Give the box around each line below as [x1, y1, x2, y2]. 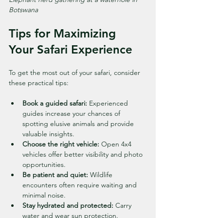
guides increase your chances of [22, 109, 122, 118]
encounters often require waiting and [22, 180, 139, 189]
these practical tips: [9, 78, 69, 87]
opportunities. [22, 160, 66, 169]
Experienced [87, 98, 130, 108]
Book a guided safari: [22, 98, 87, 108]
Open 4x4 [99, 139, 133, 148]
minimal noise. [22, 190, 66, 200]
